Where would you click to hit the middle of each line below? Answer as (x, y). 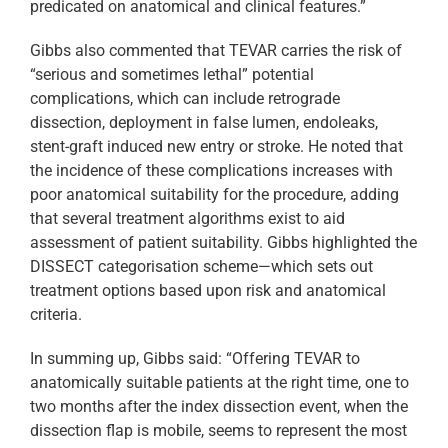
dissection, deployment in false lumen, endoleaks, (204, 123)
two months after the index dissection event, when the (219, 407)
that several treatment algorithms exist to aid (187, 219)
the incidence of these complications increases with (211, 171)
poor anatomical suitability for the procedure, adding (214, 195)
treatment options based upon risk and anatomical (208, 291)
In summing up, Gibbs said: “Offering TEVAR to (195, 359)
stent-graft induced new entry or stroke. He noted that (216, 147)
